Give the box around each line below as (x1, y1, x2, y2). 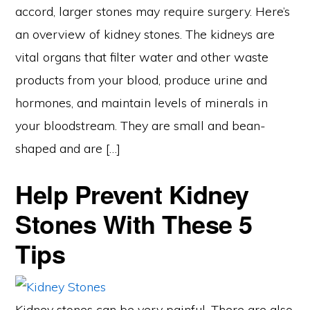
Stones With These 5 (15, 206, 253, 242)
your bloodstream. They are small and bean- (15, 118, 266, 134)
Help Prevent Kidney (15, 176, 249, 212)
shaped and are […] (15, 140, 121, 157)
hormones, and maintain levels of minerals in (15, 95, 268, 111)
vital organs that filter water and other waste (15, 49, 269, 66)
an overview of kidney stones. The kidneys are (15, 26, 275, 43)
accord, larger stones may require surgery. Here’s (15, 3, 291, 20)
